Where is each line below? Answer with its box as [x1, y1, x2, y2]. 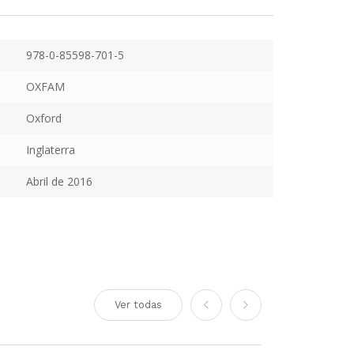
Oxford [25, 111, 62, 126]
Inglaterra [25, 142, 75, 157]
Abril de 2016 [25, 174, 92, 189]
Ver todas [115, 299, 162, 311]
